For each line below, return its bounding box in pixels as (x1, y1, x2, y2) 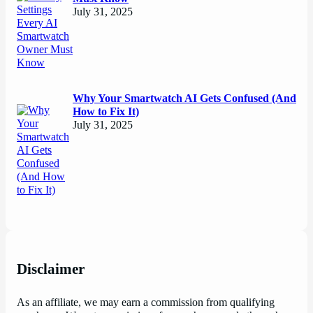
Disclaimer (17, 261, 85, 277)
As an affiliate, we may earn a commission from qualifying (17, 296, 275, 310)
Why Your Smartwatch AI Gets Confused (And (73, 92, 296, 105)
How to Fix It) (73, 105, 139, 119)
